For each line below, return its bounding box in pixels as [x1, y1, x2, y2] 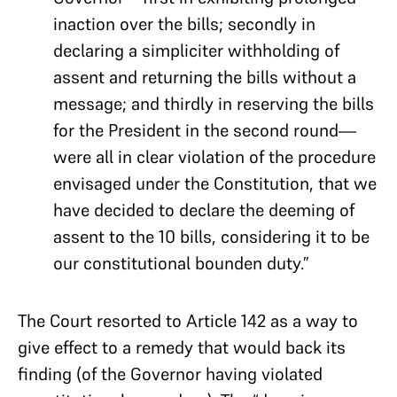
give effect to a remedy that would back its [18, 335, 346, 359]
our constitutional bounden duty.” [53, 251, 309, 275]
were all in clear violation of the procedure [53, 144, 376, 168]
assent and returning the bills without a [53, 65, 356, 89]
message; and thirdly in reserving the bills [53, 91, 374, 115]
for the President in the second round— [53, 118, 356, 142]
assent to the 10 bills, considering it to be [53, 224, 370, 248]
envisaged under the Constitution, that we [53, 171, 377, 195]
